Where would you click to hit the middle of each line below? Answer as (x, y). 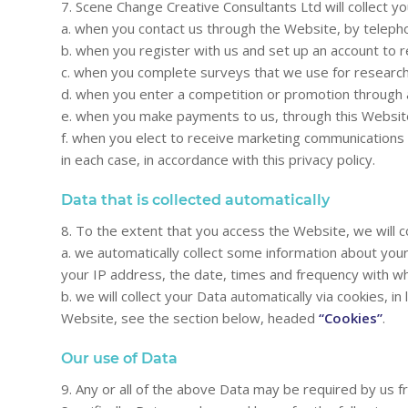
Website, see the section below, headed (190, 318)
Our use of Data (119, 358)
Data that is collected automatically (195, 200)
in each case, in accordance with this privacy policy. (218, 160)
